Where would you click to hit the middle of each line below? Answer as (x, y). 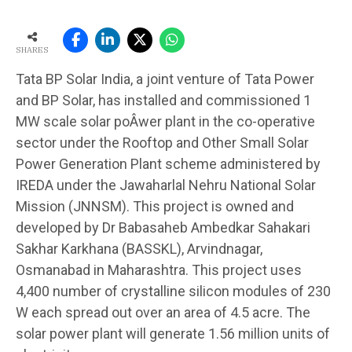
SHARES (32, 49)
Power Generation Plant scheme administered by (168, 163)
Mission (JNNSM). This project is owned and (155, 206)
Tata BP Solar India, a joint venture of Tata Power (165, 79)
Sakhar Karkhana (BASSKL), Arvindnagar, (139, 248)
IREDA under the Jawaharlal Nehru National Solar (166, 185)
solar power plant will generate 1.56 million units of (173, 333)
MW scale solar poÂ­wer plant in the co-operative (165, 121)
